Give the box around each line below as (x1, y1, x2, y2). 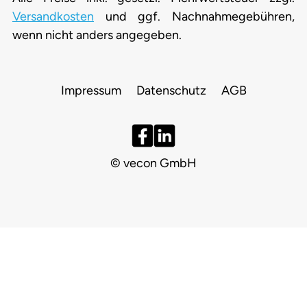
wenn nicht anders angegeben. (12, 27, 182, 43)
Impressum (60, 83, 121, 99)
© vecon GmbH (110, 156, 197, 171)
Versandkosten (12, 9, 94, 25)
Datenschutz (136, 83, 206, 99)
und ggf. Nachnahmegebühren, (94, 9, 295, 25)
